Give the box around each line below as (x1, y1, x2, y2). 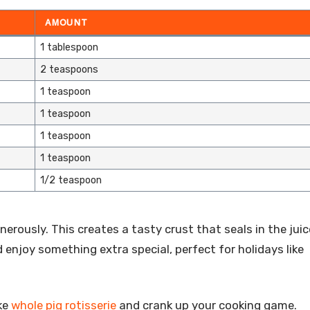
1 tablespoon (39, 41, 98, 53)
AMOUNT (44, 17, 88, 28)
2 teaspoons (39, 63, 98, 75)
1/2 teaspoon (39, 174, 102, 186)
